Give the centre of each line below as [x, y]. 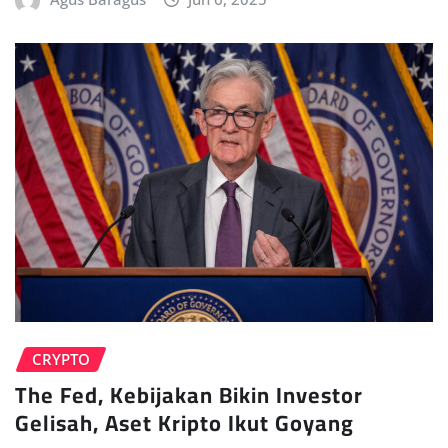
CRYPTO [61, 358]
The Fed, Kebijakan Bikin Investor [189, 395]
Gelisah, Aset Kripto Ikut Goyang [184, 423]
